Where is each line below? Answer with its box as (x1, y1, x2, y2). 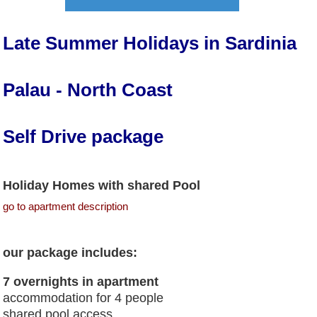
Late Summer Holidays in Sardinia (3, 32, 297, 54)
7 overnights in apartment (3, 274, 166, 289)
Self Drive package (3, 125, 169, 147)
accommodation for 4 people (3, 290, 164, 305)
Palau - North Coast (3, 79, 173, 100)
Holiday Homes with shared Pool (3, 178, 204, 192)
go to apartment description (3, 200, 129, 212)
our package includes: (3, 245, 138, 260)
